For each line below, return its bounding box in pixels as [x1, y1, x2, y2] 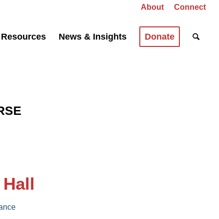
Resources [1, 32, 46, 42]
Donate [145, 32, 175, 42]
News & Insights [59, 32, 127, 42]
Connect [174, 3, 206, 11]
